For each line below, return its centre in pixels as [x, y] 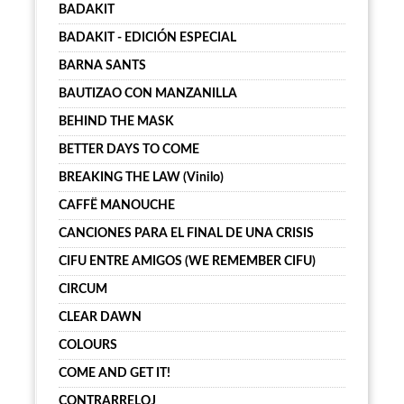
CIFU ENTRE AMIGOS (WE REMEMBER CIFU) [187, 262]
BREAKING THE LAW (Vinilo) [141, 178]
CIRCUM [83, 289]
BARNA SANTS [102, 66]
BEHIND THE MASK [116, 122]
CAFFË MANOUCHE [117, 206]
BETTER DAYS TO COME [129, 150]
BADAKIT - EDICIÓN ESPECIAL [147, 38]
